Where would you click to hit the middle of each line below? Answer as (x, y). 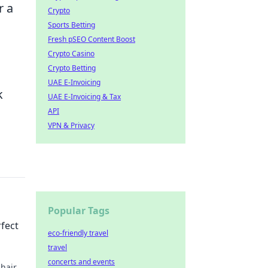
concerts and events (81, 262)
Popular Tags (79, 211)
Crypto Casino (71, 54)
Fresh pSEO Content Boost (92, 39)
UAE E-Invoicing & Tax (84, 97)
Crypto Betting (72, 68)
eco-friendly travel (78, 233)
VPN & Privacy (71, 125)
